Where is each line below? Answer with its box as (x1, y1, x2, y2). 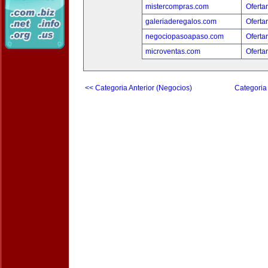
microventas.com (145, 47, 200, 56)
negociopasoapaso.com (145, 32, 224, 41)
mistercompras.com (145, 2, 209, 11)
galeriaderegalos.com (145, 17, 217, 26)
